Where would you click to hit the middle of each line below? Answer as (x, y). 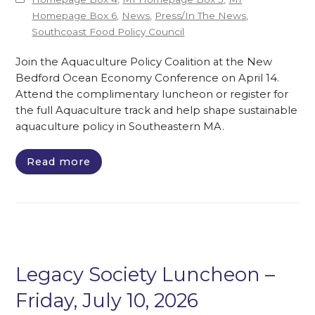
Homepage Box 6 (75, 16)
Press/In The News (201, 16)
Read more (59, 162)
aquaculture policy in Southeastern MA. (120, 127)
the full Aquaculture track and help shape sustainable (157, 111)
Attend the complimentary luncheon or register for (152, 95)
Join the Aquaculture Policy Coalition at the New (144, 62)
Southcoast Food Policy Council (108, 32)
